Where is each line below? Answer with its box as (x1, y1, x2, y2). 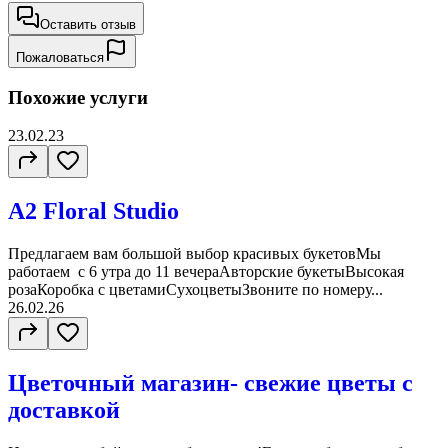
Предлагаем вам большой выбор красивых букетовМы (8, 245, 381, 263)
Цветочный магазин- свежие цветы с (8, 370, 413, 397)
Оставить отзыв (40, 16, 136, 32)
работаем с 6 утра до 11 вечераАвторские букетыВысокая (8, 263, 404, 281)
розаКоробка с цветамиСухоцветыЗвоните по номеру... (8, 281, 383, 299)
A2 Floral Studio (8, 198, 179, 225)
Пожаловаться (16, 49, 104, 65)
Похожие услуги (8, 86, 148, 108)
